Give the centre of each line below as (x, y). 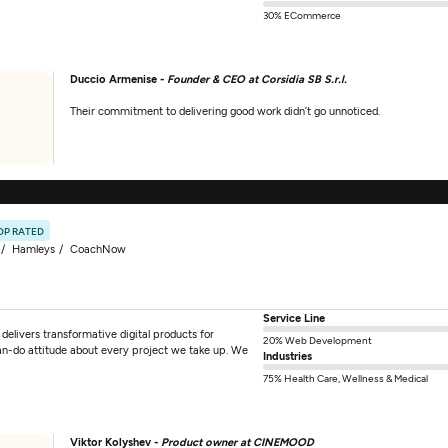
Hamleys (34, 248)
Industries (288, 355)
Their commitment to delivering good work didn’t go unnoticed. (225, 110)
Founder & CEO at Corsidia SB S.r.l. (257, 78)
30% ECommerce (302, 14)
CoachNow (98, 248)
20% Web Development (318, 339)
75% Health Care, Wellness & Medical (346, 377)
